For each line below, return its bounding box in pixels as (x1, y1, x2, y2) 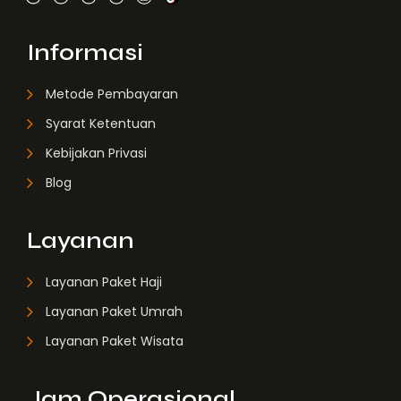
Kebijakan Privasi (46, 144, 147, 162)
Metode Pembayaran (46, 85, 178, 103)
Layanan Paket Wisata (46, 332, 183, 350)
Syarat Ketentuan (46, 115, 156, 132)
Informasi (27, 38, 143, 66)
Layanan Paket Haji (46, 273, 162, 291)
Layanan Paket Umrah (46, 303, 183, 320)
